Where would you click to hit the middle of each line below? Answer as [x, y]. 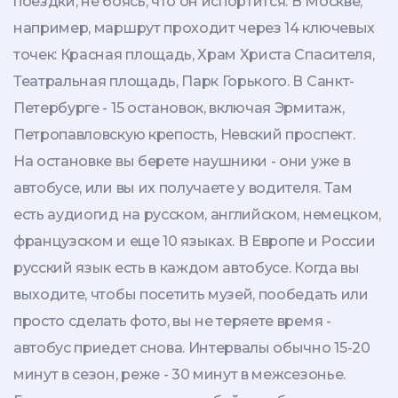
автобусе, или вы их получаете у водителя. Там [183, 187]
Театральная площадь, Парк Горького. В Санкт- [184, 81]
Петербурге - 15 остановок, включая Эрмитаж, [179, 107]
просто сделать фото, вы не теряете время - [172, 321]
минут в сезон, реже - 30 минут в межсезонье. [179, 374]
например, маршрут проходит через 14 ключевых [194, 28]
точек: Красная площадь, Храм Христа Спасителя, [194, 54]
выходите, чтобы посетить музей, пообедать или [191, 294]
